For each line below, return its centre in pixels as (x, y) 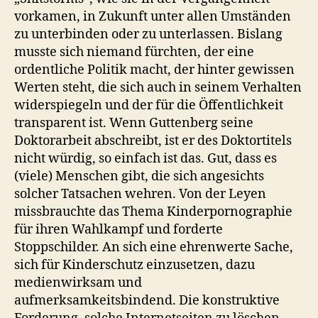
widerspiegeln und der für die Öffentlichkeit (149, 105)
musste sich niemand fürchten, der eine (134, 52)
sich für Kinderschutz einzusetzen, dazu (135, 265)
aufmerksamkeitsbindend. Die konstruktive (147, 300)
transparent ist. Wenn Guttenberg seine (134, 123)
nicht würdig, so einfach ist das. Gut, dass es (146, 158)
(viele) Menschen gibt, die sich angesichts (139, 176)
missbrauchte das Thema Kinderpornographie (153, 212)
